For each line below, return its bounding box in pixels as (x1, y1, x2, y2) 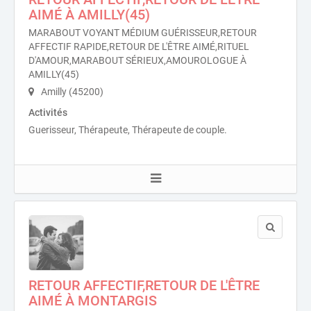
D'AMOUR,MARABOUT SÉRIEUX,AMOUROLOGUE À (28, 55, 246, 66)
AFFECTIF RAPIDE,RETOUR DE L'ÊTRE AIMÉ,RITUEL (28, 41, 249, 52)
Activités (28, 107, 67, 118)
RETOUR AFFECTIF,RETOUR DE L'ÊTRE (28, 277, 260, 294)
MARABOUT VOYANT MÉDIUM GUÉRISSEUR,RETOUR (28, 27, 257, 38)
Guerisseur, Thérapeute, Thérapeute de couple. (28, 124, 227, 135)
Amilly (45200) (39, 86, 103, 97)
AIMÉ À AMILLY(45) (28, 6, 150, 23)
